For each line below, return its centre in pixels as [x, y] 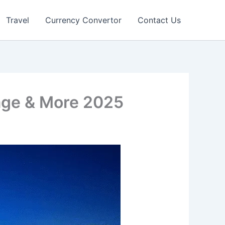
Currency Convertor [83, 20]
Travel [18, 20]
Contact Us [159, 20]
